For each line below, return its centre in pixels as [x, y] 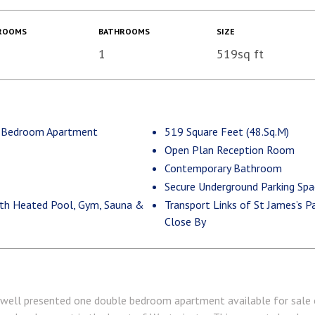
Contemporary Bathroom [223, 168]
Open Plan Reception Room [230, 150]
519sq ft [240, 54]
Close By [185, 221]
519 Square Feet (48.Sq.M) [227, 131]
